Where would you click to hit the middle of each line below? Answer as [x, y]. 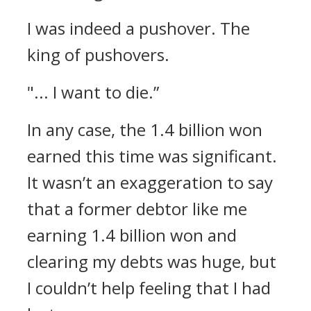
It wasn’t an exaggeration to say [150, 182]
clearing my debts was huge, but [152, 261]
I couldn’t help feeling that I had [149, 288]
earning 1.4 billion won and [132, 235]
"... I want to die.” [93, 92]
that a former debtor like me [137, 209]
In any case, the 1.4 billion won [145, 129]
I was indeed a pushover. [124, 28]
